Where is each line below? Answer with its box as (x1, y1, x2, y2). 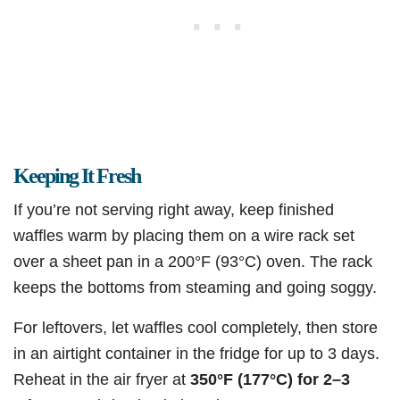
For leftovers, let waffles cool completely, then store (13, 318, 378, 337)
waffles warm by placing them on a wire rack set (13, 226, 354, 246)
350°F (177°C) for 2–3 (190, 370, 350, 389)
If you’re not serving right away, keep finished (13, 200, 334, 220)
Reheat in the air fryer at (13, 370, 190, 389)
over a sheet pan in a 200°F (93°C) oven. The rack (13, 252, 372, 271)
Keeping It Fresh (13, 164, 140, 188)
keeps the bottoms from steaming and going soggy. (13, 278, 377, 297)
